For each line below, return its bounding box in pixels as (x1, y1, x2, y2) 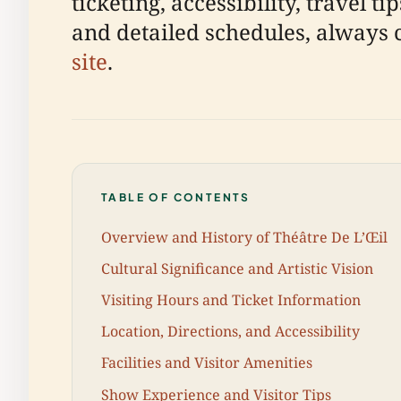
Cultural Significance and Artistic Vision (101, 258, 373, 278)
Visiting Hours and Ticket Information (101, 289, 361, 310)
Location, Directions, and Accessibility (101, 321, 360, 342)
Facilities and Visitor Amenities (101, 353, 312, 373)
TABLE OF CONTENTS (101, 191, 251, 204)
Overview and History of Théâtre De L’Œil (101, 226, 388, 247)
